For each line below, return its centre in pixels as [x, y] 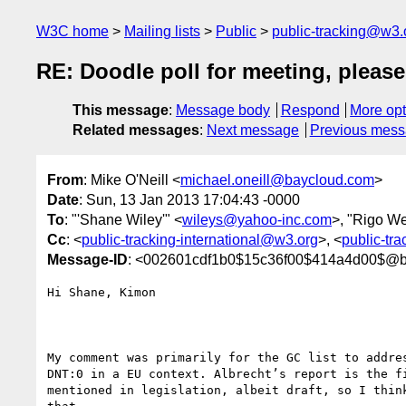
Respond [310, 111]
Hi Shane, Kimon [101, 292]
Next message [253, 130]
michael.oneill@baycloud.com [277, 179]
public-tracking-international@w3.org [200, 239]
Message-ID [87, 259]
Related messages [136, 130]
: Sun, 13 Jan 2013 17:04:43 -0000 [189, 199]
